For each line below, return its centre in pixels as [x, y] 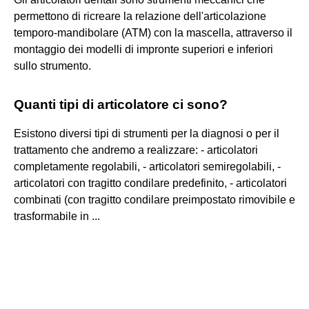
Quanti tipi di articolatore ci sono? [121, 104]
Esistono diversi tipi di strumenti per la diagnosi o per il [147, 133]
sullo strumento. [52, 66]
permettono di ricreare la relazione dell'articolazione [140, 16]
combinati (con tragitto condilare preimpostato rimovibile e [154, 199]
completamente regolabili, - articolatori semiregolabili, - [147, 166]
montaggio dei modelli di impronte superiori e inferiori [143, 49]
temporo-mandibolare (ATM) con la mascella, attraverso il [153, 32]
